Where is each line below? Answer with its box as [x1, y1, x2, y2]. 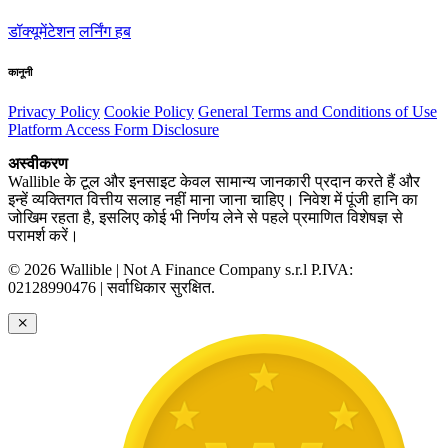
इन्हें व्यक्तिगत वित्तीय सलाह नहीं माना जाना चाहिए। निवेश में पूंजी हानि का [8, 191, 418, 209]
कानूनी [8, 65, 32, 78]
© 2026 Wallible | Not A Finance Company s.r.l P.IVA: [8, 261, 353, 279]
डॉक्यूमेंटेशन [8, 22, 75, 40]
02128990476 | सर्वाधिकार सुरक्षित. [8, 279, 215, 297]
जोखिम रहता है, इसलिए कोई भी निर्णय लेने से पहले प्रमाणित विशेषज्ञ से [8, 209, 403, 227]
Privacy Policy [8, 103, 100, 121]
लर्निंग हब [79, 22, 131, 40]
